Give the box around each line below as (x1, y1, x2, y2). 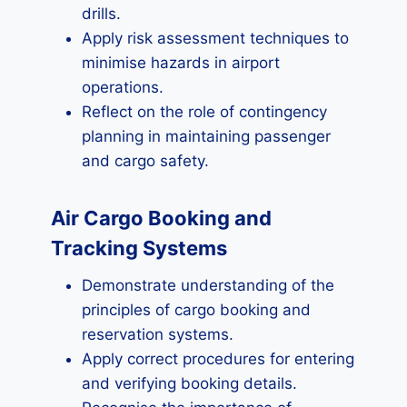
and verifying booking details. (82, 374, 297, 392)
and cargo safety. (82, 152, 209, 170)
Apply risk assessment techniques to (82, 29, 349, 47)
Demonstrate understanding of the (82, 276, 334, 294)
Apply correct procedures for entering (82, 350, 354, 368)
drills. (82, 5, 121, 23)
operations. (82, 78, 164, 96)
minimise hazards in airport (82, 54, 280, 72)
